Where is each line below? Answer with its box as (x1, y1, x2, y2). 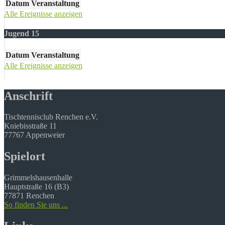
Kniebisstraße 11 (4, 122, 57, 131)
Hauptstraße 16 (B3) (4, 182, 69, 191)
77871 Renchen (4, 191, 54, 200)
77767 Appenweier (4, 131, 65, 140)
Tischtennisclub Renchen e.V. (4, 113, 98, 122)
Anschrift (4, 89, 53, 102)
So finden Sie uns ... (4, 200, 68, 209)
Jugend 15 (4, 29, 39, 38)
